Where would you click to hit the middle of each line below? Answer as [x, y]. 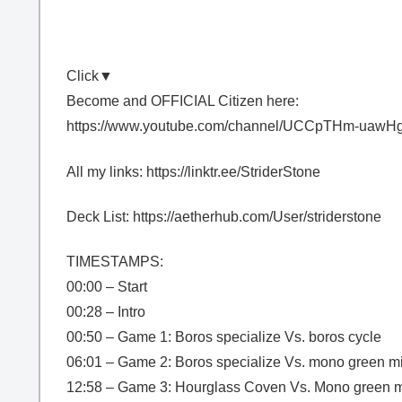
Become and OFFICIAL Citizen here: [183, 101]
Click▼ [90, 76]
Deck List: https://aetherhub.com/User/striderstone [224, 216]
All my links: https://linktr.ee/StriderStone [193, 171]
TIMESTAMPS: [115, 262]
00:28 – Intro [106, 312]
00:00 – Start [107, 287]
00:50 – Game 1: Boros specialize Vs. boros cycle [224, 337]
